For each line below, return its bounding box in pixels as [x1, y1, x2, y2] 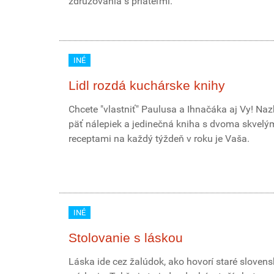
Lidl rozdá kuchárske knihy [68, 78, 225, 92]
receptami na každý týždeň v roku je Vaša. [68, 133, 250, 144]
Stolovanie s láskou [68, 231, 183, 245]
